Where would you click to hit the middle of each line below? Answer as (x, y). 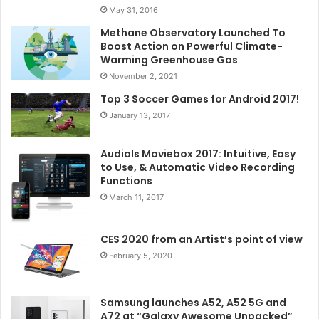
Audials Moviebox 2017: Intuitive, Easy (198, 154)
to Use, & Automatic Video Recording (198, 168)
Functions (126, 181)
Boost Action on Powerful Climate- (192, 47)
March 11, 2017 (136, 198)
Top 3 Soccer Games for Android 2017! (200, 99)
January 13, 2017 (140, 116)
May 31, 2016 (134, 10)
